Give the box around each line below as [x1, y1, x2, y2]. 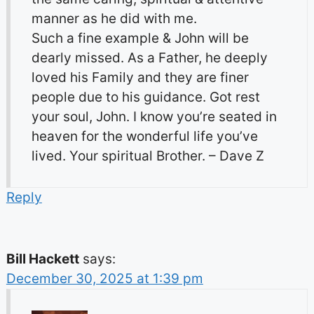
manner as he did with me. [31, 11, 197, 27]
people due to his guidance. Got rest [31, 89, 260, 106]
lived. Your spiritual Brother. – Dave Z [31, 148, 264, 165]
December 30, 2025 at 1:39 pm [6, 271, 203, 287]
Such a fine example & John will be [31, 30, 249, 47]
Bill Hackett [6, 251, 79, 268]
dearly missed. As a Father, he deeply [31, 50, 268, 67]
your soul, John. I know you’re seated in [31, 109, 277, 125]
